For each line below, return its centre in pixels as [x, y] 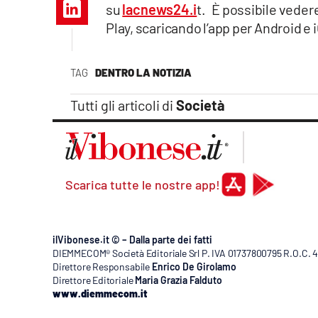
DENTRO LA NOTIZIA [143, 73]
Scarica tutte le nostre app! [143, 185]
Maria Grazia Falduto [179, 280]
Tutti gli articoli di [123, 105]
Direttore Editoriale [93, 280]
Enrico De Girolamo [194, 267]
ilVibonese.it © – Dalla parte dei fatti [132, 240]
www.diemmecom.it [100, 294]
